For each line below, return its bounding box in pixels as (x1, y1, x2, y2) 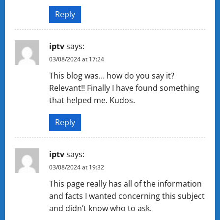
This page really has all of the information (49, 178, 202, 189)
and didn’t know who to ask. (49, 202, 152, 214)
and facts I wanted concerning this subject (49, 190, 205, 201)
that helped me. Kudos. (49, 94, 135, 106)
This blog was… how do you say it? (49, 70, 174, 81)
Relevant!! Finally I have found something (49, 82, 199, 93)
